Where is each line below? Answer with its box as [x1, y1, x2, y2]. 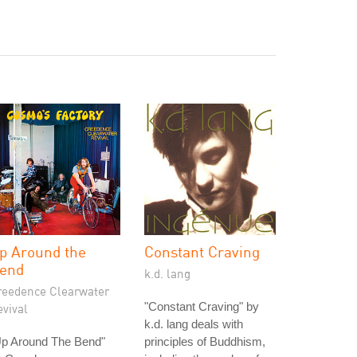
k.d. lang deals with [144, 317, 243, 331]
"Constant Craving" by [144, 300, 259, 313]
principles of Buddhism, [144, 335, 265, 348]
